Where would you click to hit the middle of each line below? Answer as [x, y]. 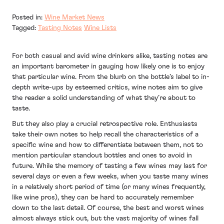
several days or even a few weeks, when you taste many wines [110, 177]
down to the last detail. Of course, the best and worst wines [108, 208]
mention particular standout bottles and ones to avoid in [102, 156]
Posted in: [28, 17]
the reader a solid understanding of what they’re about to [104, 98]
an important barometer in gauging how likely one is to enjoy [108, 66]
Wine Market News [74, 17]
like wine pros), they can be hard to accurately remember [103, 198]
